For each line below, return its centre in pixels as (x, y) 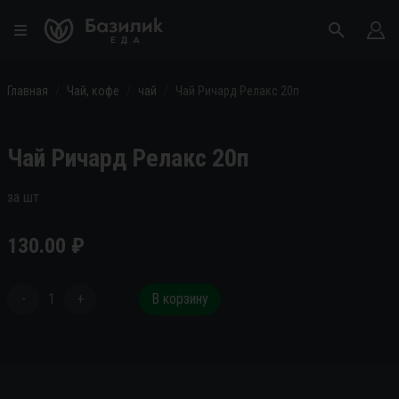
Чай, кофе (93, 91)
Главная (28, 91)
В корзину (180, 299)
